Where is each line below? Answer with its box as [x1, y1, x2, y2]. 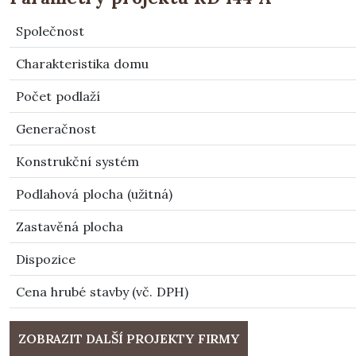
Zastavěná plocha [16, 219, 123, 234]
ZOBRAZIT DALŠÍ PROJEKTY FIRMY [18, 331, 239, 346]
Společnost [16, 23, 84, 39]
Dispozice [16, 251, 75, 267]
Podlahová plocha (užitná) [16, 186, 172, 202]
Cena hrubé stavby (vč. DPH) [16, 284, 189, 300]
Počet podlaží [16, 88, 100, 104]
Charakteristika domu [16, 56, 149, 72]
